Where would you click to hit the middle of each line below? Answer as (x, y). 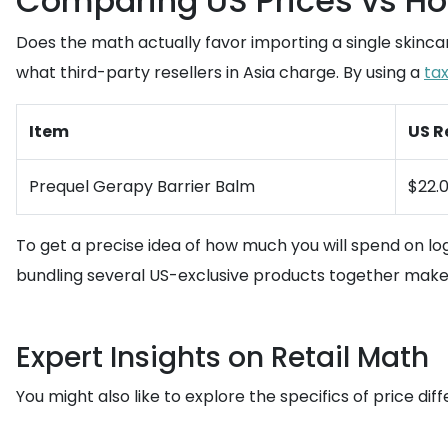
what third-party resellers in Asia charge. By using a (220, 72)
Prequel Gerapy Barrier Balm (142, 186)
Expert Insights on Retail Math (222, 357)
